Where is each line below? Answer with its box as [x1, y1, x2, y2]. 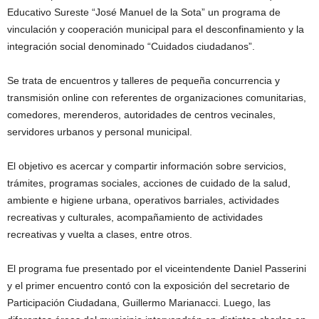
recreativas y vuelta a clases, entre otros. [7, 229, 192, 240]
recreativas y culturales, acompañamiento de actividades [7, 211, 263, 223]
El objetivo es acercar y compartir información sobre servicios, [7, 160, 286, 172]
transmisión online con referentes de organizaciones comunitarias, [7, 92, 306, 103]
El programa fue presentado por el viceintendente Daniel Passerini [7, 263, 306, 274]
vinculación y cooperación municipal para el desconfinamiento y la [7, 23, 304, 35]
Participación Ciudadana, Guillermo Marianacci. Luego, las [7, 297, 271, 308]
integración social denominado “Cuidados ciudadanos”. [7, 41, 255, 52]
